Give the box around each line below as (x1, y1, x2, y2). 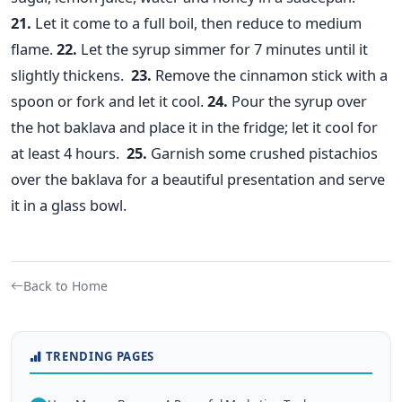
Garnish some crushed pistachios (147, 143, 378, 164)
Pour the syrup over (228, 91, 367, 112)
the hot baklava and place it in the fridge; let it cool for (11, 117, 378, 138)
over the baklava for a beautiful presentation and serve (11, 169, 385, 190)
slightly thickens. (11, 65, 127, 86)
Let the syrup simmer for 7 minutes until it (77, 39, 368, 60)
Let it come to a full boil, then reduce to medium (31, 13, 362, 34)
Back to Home (23, 277, 108, 295)
